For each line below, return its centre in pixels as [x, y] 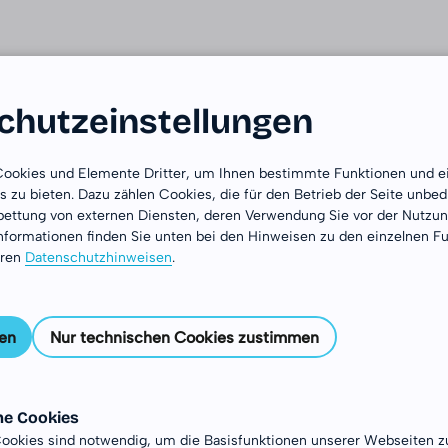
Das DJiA [200, 63]
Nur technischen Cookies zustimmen [184, 337]
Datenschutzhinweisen [98, 257]
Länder [259, 63]
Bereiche [317, 63]
